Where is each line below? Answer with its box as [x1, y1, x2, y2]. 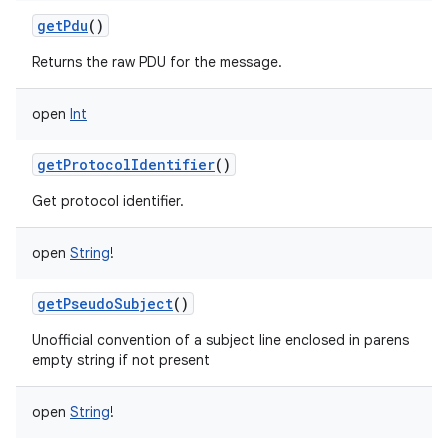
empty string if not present [32, 351, 210, 369]
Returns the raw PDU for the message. [32, 53, 282, 71]
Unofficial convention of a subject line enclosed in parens [32, 331, 409, 349]
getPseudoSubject [37, 294, 173, 313]
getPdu [37, 16, 88, 35]
